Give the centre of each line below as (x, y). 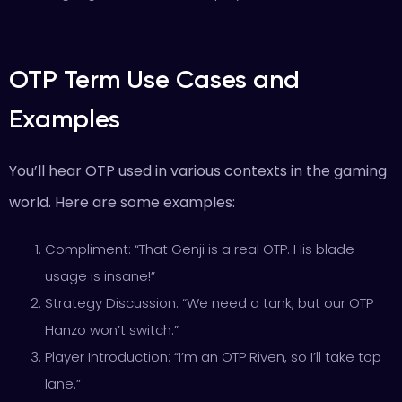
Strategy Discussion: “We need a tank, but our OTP (209, 303)
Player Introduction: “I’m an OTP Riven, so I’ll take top (213, 357)
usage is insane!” (100, 276)
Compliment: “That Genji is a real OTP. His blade (200, 249)
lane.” (63, 384)
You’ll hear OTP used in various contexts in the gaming (198, 171)
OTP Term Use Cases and (154, 79)
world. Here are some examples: (122, 202)
